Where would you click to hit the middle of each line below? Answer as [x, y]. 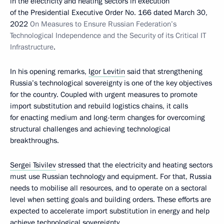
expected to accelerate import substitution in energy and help [110, 211]
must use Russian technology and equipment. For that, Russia [111, 176]
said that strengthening [164, 71]
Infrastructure [32, 47]
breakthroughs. [34, 140]
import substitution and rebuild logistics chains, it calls [99, 106]
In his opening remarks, [49, 71]
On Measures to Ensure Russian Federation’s [103, 24]
